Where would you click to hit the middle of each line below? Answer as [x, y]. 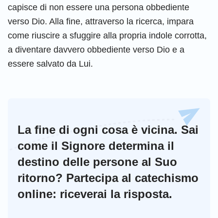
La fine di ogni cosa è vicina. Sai [108, 129]
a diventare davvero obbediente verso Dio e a [96, 49]
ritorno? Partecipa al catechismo [108, 178]
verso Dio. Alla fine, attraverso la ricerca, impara [101, 21]
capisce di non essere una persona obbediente [99, 7]
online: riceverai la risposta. [95, 194]
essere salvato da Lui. [50, 64]
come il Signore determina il [96, 145]
